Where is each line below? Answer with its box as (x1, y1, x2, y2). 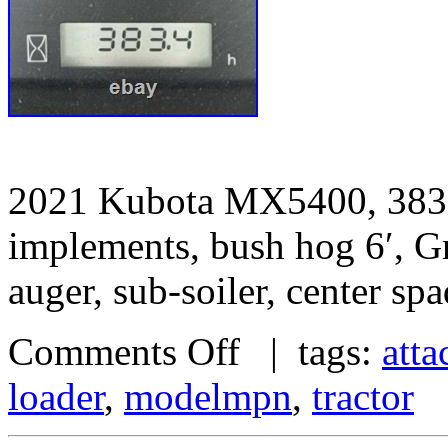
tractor (312, 374, 414, 418)
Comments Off (8, 329, 240, 373)
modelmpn (124, 374, 292, 418)
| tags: (240, 329, 382, 373)
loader (8, 374, 104, 418)
